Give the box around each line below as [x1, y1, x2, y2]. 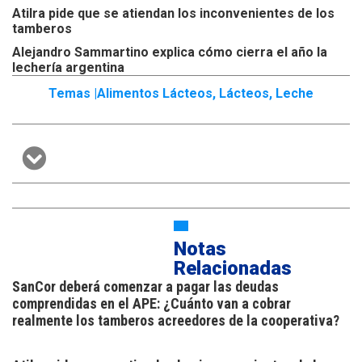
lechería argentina [12, 60, 124, 76]
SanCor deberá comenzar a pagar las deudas [12, 278, 279, 296]
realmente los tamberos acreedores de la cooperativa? [12, 312, 339, 330]
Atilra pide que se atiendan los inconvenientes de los [12, 6, 335, 22]
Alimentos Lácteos [97, 86, 213, 102]
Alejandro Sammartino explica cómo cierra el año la [12, 44, 327, 61]
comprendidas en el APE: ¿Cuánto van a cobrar [12, 295, 291, 313]
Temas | [48, 86, 97, 102]
